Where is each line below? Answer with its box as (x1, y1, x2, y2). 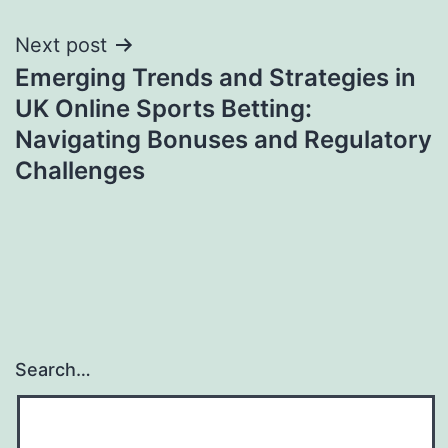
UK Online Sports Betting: (15, 93, 312, 123)
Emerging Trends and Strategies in (15, 62, 416, 92)
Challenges (15, 155, 145, 185)
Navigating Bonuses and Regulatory (15, 124, 432, 154)
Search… (15, 359, 91, 381)
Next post (15, 32, 107, 57)
